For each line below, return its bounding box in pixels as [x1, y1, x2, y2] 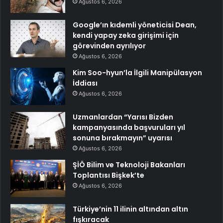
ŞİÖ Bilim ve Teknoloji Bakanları [73, 160, 185, 170]
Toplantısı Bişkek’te [73, 170, 144, 181]
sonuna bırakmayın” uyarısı [73, 133, 172, 143]
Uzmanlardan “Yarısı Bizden [73, 112, 173, 122]
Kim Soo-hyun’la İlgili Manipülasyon [73, 68, 202, 78]
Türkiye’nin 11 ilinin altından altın [73, 204, 188, 215]
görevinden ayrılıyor [73, 41, 146, 51]
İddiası [73, 78, 98, 89]
